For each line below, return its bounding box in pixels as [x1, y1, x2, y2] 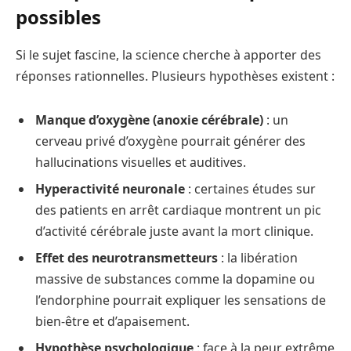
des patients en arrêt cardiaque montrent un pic [35, 201, 321, 219]
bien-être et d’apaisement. [35, 312, 190, 330]
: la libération [218, 248, 298, 266]
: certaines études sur [185, 179, 316, 197]
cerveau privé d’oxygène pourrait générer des [35, 132, 306, 150]
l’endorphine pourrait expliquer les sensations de [35, 291, 326, 309]
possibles [16, 3, 101, 30]
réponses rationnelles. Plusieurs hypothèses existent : [16, 67, 335, 85]
